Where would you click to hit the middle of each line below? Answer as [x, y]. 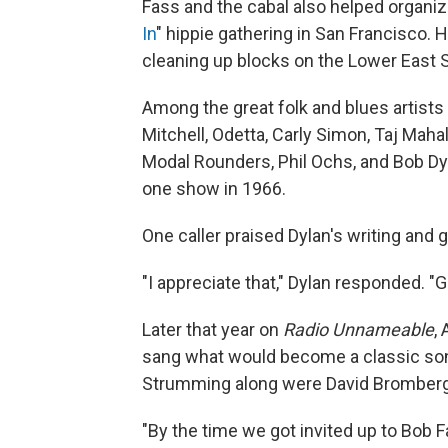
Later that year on [212, 329]
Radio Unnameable [358, 329]
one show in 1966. [214, 188]
